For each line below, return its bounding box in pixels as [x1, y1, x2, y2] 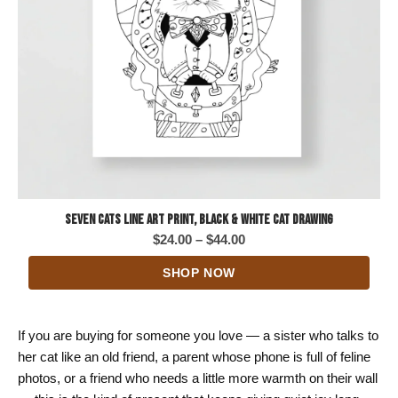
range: [244, 251, 284, 267]
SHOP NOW [163, 265, 235, 280]
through [244, 294, 294, 310]
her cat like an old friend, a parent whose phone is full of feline [18, 349, 370, 365]
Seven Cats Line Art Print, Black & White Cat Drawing [65, 211, 333, 228]
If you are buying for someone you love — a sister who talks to [18, 328, 378, 344]
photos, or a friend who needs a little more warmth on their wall [18, 370, 378, 386]
